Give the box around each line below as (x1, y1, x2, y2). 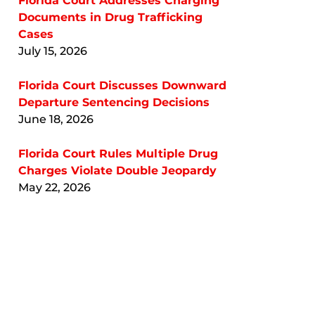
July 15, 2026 (18, 44, 87, 58)
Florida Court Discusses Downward (18, 78, 226, 92)
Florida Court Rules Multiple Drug (18, 146, 218, 160)
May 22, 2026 (18, 180, 91, 194)
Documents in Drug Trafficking (18, 10, 202, 24)
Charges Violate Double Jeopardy (18, 163, 217, 177)
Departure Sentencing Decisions (18, 95, 210, 109)
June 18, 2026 (18, 112, 94, 126)
